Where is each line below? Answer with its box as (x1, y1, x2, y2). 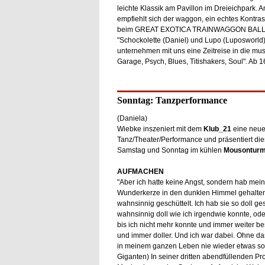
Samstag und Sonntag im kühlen (117, 146, 224, 154)
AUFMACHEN (117, 167, 164, 176)
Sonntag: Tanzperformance (117, 95, 227, 105)
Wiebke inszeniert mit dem (117, 125, 203, 133)
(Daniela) (117, 114, 147, 122)
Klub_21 (203, 125, 231, 133)
